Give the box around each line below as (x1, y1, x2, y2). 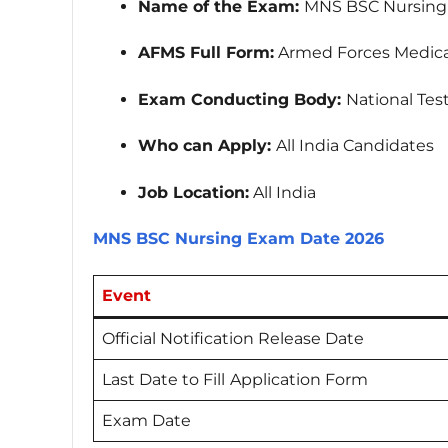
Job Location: (138, 182, 249, 202)
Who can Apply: (138, 136, 276, 156)
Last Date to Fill (102, 370, 225, 390)
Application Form (230, 370, 368, 390)
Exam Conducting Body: (138, 89, 346, 109)
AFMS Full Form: (138, 43, 274, 63)
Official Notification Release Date (102, 329, 364, 349)
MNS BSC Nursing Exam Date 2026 (93, 229, 384, 249)
